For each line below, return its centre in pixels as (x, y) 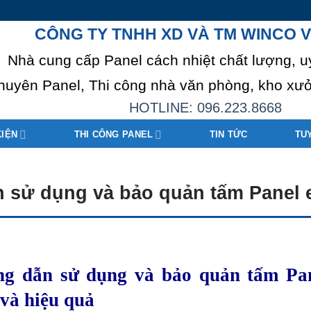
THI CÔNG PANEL (114, 134)
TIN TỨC (228, 134)
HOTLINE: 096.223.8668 (205, 108)
